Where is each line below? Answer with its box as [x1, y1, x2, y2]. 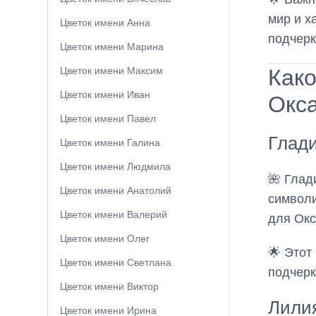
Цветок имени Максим [60, 65, 163, 77]
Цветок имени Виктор [60, 281, 159, 293]
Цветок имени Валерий [60, 209, 167, 221]
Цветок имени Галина [60, 137, 160, 149]
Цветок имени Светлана [60, 257, 171, 269]
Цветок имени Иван [60, 89, 150, 101]
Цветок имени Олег [60, 233, 150, 245]
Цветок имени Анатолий [60, 185, 171, 197]
